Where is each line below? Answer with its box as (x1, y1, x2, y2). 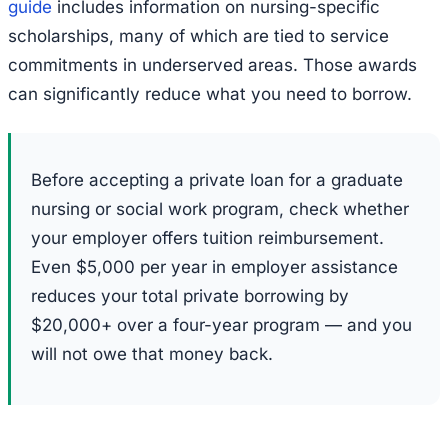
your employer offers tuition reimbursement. (31, 227, 384, 248)
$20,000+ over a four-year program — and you (31, 314, 412, 335)
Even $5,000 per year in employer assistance (31, 256, 398, 277)
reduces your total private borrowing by (31, 285, 349, 306)
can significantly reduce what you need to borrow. (8, 83, 412, 104)
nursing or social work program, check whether (31, 198, 409, 219)
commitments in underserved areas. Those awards (8, 54, 417, 75)
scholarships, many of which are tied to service (8, 25, 389, 46)
